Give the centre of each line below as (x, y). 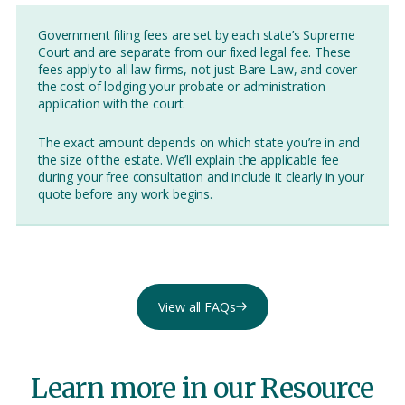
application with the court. (112, 103)
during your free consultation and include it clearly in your (201, 176)
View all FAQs (197, 306)
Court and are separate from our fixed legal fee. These (194, 52)
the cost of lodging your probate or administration (182, 86)
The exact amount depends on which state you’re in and (199, 142)
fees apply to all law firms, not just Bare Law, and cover (198, 69)
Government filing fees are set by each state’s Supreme (197, 34)
